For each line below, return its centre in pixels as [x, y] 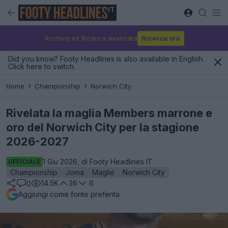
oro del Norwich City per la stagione [103, 127]
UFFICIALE [24, 162]
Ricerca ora [161, 38]
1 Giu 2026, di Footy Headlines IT [98, 162]
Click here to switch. [42, 66]
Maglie [103, 172]
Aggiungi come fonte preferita [69, 194]
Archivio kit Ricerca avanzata [91, 38]
